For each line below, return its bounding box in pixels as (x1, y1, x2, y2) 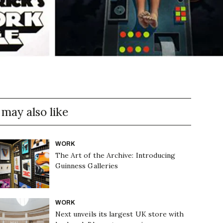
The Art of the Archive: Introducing (55, 151, 176, 160)
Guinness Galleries (55, 161, 118, 170)
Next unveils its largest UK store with (55, 209, 184, 219)
